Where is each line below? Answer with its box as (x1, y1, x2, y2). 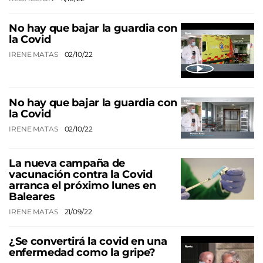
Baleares (9, 190, 55, 204)
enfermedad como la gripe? (9, 246, 156, 259)
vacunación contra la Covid (9, 168, 153, 181)
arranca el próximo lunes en (9, 179, 156, 193)
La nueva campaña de (9, 157, 125, 170)
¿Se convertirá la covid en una (9, 235, 167, 248)
